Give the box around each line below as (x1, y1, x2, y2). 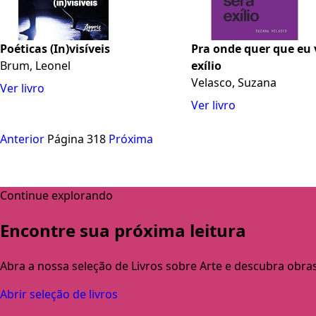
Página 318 (47, 131, 106, 147)
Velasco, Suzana (191, 75, 277, 91)
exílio (191, 58, 222, 74)
